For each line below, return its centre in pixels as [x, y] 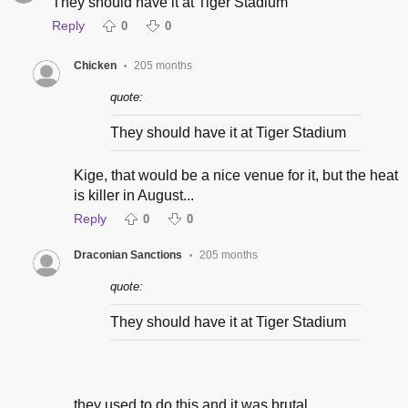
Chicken [95, 66]
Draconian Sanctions [127, 255]
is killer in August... [133, 196]
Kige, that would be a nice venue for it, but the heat [235, 176]
